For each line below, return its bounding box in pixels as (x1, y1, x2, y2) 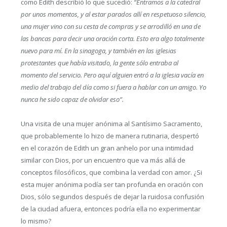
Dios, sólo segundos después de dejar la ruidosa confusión (20, 192, 204, 201)
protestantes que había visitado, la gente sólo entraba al (20, 58, 178, 67)
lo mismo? (20, 216, 51, 225)
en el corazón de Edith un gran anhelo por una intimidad (20, 143, 194, 153)
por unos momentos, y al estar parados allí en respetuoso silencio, (20, 9, 206, 19)
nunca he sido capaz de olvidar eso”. (20, 94, 124, 104)
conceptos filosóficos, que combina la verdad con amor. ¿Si (20, 167, 202, 177)
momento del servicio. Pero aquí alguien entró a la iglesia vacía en (20, 70, 204, 80)
